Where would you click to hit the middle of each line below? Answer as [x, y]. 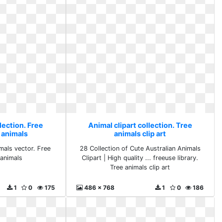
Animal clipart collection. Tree [140, 125]
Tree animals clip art [140, 167]
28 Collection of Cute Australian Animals [140, 148]
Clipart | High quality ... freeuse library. [140, 158]
